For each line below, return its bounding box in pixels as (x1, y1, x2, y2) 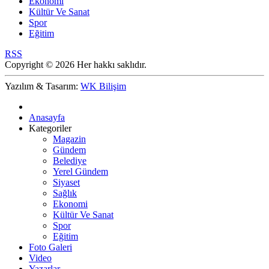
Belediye (53, 155, 86, 166)
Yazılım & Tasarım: (5, 80, 80, 91)
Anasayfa (29, 112, 65, 122)
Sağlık (53, 187, 77, 198)
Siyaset (53, 177, 80, 187)
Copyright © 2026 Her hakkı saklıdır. (5, 59, 147, 70)
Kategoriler (29, 122, 71, 133)
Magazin (53, 133, 86, 144)
